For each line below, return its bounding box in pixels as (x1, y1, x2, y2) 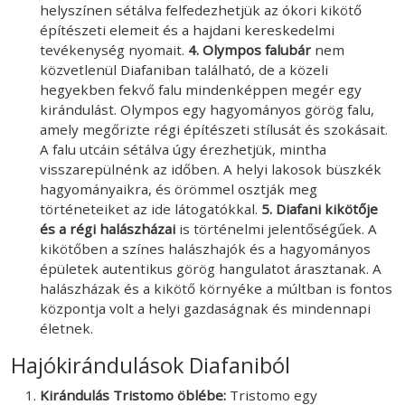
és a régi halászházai (40, 219, 179, 238)
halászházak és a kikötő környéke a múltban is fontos (40, 278, 392, 297)
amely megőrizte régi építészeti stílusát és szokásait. (40, 119, 388, 138)
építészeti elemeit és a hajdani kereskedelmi (40, 20, 334, 39)
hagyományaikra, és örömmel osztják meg (40, 179, 317, 198)
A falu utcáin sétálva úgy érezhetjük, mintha (40, 139, 326, 158)
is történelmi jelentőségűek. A (179, 219, 377, 238)
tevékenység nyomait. (40, 40, 184, 59)
